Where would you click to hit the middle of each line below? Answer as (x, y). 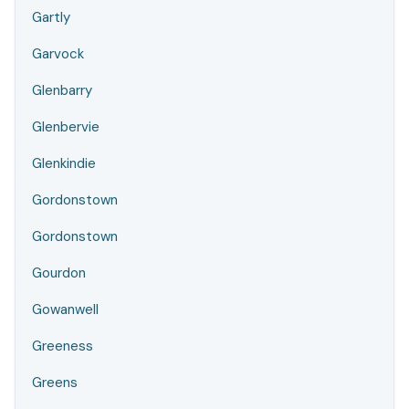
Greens (55, 383)
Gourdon (59, 273)
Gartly (51, 17)
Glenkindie (64, 163)
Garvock (58, 54)
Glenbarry (62, 90)
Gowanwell (65, 309)
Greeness (63, 346)
